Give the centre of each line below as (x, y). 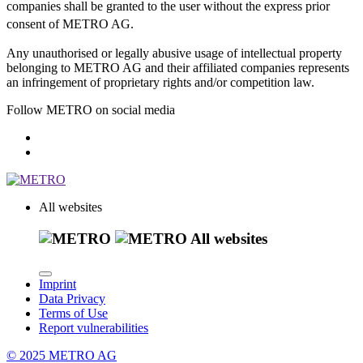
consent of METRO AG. (70, 23)
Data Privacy (72, 299)
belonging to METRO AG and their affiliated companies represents (178, 67)
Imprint (58, 284)
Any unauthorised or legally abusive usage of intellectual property (174, 53)
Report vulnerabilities (94, 328)
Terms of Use (73, 314)
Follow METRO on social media (91, 109)
